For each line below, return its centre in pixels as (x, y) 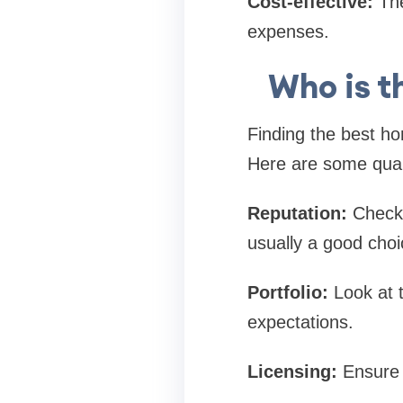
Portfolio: (290, 292)
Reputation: (297, 213)
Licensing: (292, 372)
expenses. (288, 31)
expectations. (300, 322)
